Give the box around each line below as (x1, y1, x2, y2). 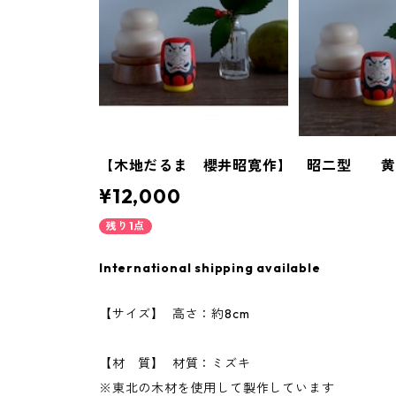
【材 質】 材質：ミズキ (99, 355, 251, 372)
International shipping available (99, 260, 321, 277)
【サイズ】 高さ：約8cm (99, 306, 258, 323)
